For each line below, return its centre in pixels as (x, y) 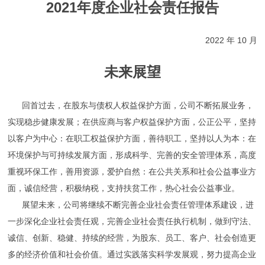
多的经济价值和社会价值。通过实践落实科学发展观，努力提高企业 (132, 254)
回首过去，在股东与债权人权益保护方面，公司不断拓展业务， (131, 105)
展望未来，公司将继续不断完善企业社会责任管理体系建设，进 (131, 205)
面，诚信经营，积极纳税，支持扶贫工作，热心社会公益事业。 (125, 188)
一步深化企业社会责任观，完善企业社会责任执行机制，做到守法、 (132, 221)
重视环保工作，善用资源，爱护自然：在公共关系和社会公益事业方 (132, 172)
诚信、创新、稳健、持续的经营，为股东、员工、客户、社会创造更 (132, 238)
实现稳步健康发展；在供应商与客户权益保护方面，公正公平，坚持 (132, 122)
